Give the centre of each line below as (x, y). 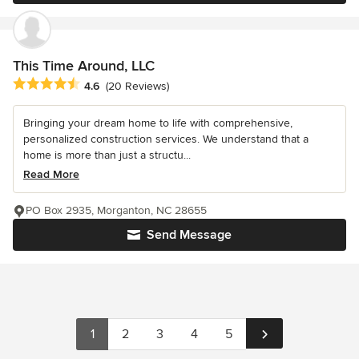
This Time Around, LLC (84, 66)
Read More (51, 175)
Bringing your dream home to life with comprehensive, (158, 123)
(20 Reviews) (137, 86)
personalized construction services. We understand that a (166, 139)
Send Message (189, 235)
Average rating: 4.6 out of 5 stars (103, 85)
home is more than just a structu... (107, 155)
